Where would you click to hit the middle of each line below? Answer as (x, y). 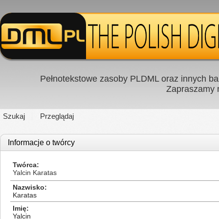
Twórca (25, 165)
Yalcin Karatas (35, 173)
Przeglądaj (57, 116)
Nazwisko (29, 187)
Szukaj (14, 116)
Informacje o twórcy (41, 142)
